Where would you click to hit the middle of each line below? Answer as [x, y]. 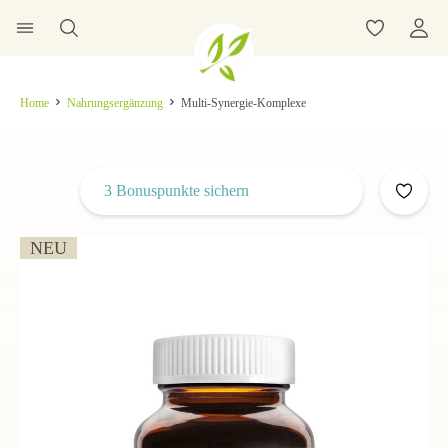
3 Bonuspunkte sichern [176, 190]
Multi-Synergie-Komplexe [243, 103]
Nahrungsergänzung [115, 103]
